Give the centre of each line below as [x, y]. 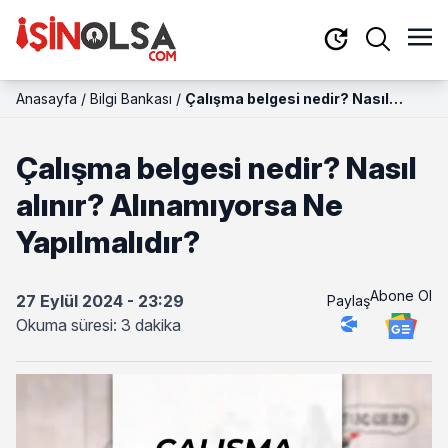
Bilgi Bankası [131, 98]
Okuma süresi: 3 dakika [98, 325]
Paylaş [348, 300]
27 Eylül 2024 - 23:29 [100, 301]
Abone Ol [401, 295]
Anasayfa [46, 98]
